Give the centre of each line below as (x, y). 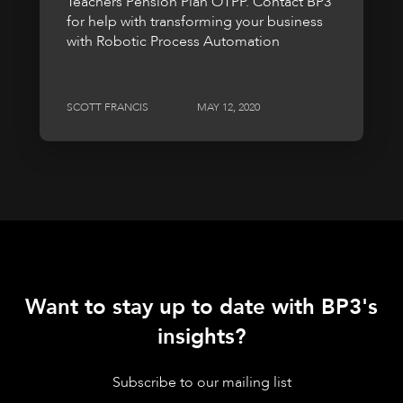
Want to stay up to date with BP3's (201, 308)
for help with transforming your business (195, 21)
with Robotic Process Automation (173, 41)
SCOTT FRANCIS (107, 107)
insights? (201, 337)
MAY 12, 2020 (228, 107)
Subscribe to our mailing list (201, 382)
